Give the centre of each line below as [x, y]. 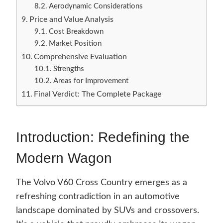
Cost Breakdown [76, 32]
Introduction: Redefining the [103, 137]
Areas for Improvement [91, 81]
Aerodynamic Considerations [96, 6]
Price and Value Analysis [72, 20]
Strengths [68, 69]
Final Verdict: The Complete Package [98, 94]
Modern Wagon [64, 158]
